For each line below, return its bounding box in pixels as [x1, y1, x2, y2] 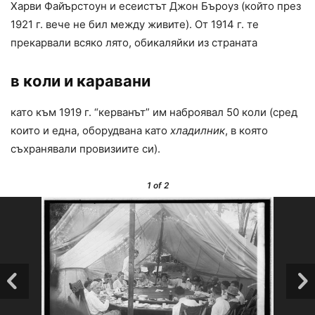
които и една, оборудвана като [11, 124, 170, 138]
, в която [225, 124, 268, 138]
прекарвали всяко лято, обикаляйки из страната [11, 36, 257, 50]
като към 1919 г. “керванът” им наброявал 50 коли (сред [11, 105, 297, 120]
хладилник [170, 124, 225, 138]
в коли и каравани [11, 72, 150, 91]
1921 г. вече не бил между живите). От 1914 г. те [11, 18, 259, 32]
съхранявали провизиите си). [11, 142, 160, 156]
